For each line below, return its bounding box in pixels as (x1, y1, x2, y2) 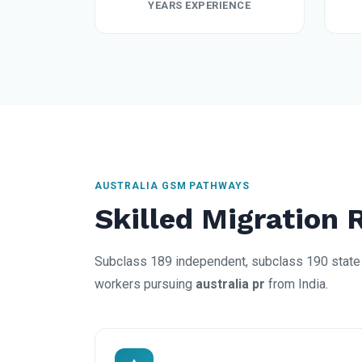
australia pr (196, 276, 265, 293)
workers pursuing (95, 276, 196, 293)
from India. (265, 276, 328, 293)
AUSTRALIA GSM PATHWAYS (95, 180, 250, 192)
